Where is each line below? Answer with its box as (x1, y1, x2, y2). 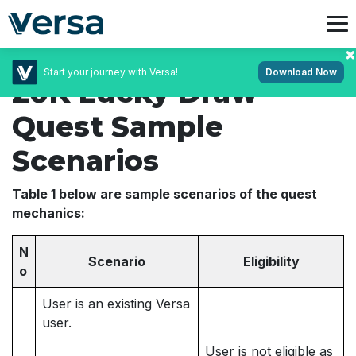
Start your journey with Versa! (44, 65, 178, 78)
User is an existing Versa (42, 296, 190, 311)
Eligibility (242, 253, 300, 269)
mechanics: (12, 205, 85, 221)
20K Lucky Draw (12, 75, 257, 110)
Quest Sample (12, 109, 223, 144)
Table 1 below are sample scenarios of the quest (12, 186, 317, 202)
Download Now (265, 66, 337, 78)
